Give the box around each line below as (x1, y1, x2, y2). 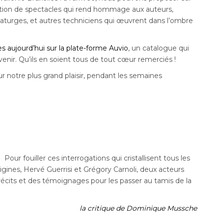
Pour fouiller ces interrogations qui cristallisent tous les (4, 154, 191, 163)
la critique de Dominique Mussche (80, 204, 197, 213)
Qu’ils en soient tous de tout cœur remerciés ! (19, 55, 176, 64)
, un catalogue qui (128, 44, 190, 53)
